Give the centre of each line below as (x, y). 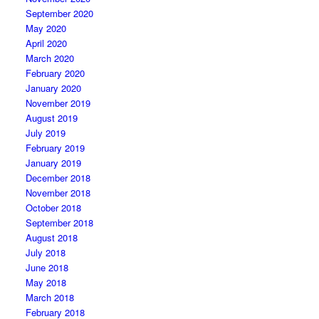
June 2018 (47, 267)
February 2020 (56, 73)
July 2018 (46, 252)
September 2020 (60, 13)
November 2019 (58, 103)
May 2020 (46, 28)
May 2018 (46, 282)
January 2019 (54, 163)
